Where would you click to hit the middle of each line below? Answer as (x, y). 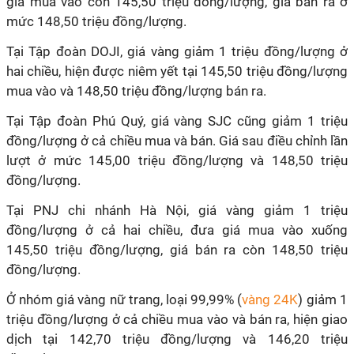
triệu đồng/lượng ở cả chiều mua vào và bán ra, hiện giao (177, 319)
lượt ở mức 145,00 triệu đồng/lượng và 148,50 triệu (177, 160)
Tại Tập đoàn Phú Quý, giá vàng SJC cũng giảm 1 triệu (177, 121)
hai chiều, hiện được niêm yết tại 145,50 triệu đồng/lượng (177, 71)
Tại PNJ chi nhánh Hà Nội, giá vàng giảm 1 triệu (177, 210)
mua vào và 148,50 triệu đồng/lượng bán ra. (136, 91)
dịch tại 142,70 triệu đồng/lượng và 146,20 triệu (177, 339)
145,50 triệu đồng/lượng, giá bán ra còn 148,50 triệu (177, 250)
